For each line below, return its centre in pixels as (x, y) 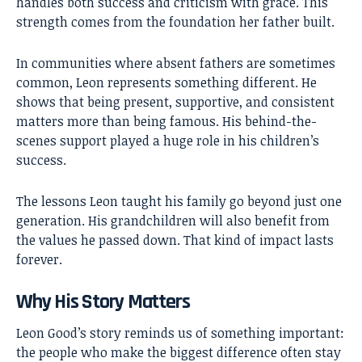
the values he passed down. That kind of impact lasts (175, 240)
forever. (39, 259)
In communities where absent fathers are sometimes (176, 63)
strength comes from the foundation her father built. (175, 21)
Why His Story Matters (103, 301)
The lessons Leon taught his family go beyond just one (179, 201)
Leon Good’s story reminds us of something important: (180, 333)
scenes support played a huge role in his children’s (168, 140)
